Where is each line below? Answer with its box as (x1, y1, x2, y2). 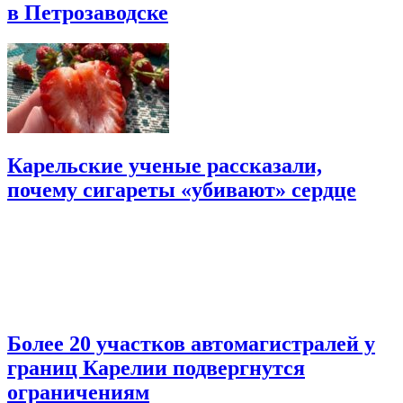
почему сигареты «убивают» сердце (7, 178, 356, 202)
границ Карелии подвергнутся (7, 356, 305, 381)
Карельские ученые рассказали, (7, 154, 322, 178)
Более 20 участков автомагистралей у (7, 332, 375, 356)
